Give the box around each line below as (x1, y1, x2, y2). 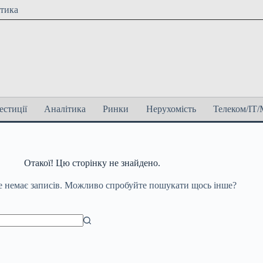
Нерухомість (146, 104, 196, 114)
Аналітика (44, 104, 86, 114)
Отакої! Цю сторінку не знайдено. (23, 158, 160, 168)
